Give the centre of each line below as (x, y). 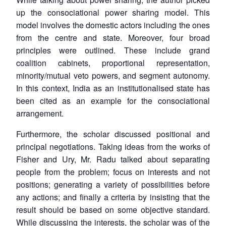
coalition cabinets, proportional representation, (113, 63)
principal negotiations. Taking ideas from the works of (113, 146)
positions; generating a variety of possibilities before (113, 184)
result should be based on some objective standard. (113, 209)
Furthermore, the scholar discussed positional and (113, 134)
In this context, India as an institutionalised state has (113, 88)
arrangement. (40, 113)
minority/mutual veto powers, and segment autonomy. (113, 75)
